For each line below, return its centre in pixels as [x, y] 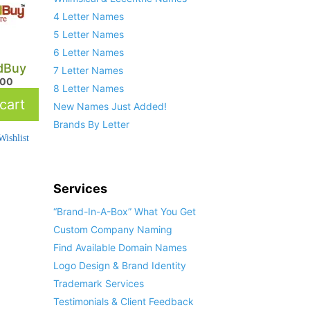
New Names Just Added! [110, 107]
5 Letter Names [88, 35]
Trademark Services [98, 284]
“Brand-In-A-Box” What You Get [124, 212]
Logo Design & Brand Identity [119, 266]
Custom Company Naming [112, 230]
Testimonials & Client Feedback [123, 302]
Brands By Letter [91, 125]
